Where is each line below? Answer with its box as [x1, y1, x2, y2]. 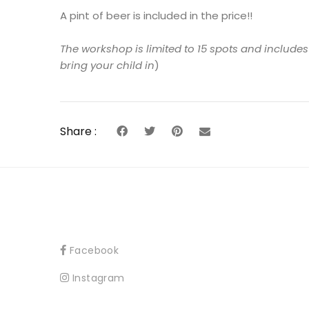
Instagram [72, 271, 125, 285]
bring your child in [60, 58, 154, 72]
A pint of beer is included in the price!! [60, 8, 252, 23]
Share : [60, 123, 97, 139]
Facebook [69, 243, 119, 257]
